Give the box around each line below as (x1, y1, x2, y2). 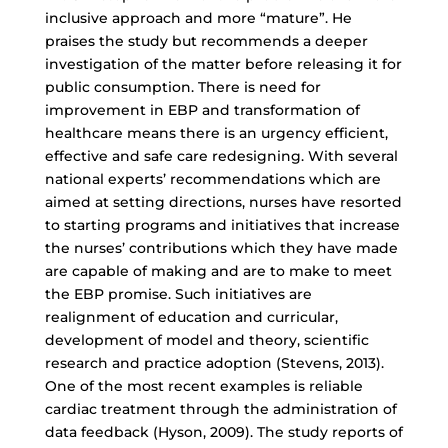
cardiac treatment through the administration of (44, 400, 397, 418)
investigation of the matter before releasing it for (44, 55, 402, 73)
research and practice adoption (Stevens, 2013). (44, 354, 384, 372)
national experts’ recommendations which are (44, 170, 381, 188)
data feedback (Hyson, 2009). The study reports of (44, 423, 403, 441)
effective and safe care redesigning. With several (44, 147, 398, 165)
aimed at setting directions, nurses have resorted (44, 193, 402, 211)
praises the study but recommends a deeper (44, 32, 368, 50)
